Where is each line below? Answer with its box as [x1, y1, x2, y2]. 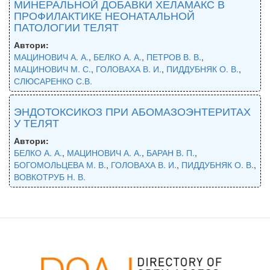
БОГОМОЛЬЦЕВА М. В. [14, 158, 106, 171]
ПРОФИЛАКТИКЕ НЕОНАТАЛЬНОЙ [14, 7, 195, 23]
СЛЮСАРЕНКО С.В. [14, 74, 92, 87]
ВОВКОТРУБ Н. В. [14, 170, 86, 183]
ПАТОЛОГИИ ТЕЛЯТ [14, 18, 119, 34]
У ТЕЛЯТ [14, 114, 59, 130]
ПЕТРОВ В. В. [146, 50, 201, 63]
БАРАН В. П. [146, 146, 195, 159]
